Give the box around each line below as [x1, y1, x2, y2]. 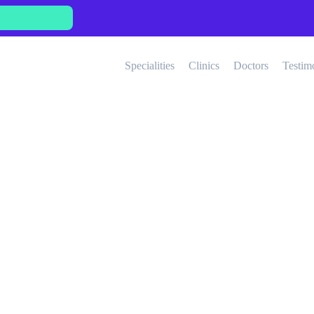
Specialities [124, 60, 175, 71]
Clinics [188, 60, 219, 71]
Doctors [233, 60, 268, 71]
